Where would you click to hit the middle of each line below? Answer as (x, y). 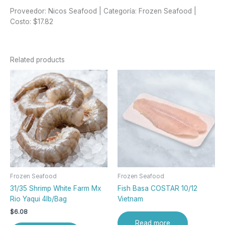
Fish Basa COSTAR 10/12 (157, 188)
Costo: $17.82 (32, 21)
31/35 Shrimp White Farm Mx (55, 188)
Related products (37, 60)
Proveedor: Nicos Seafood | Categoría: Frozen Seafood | (103, 11)
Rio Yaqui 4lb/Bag (38, 199)
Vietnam (130, 199)
